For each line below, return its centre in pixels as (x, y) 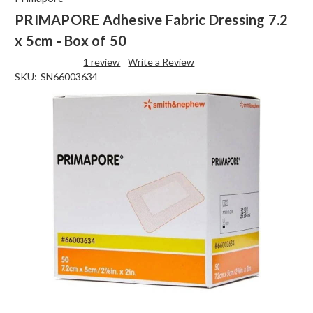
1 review (102, 61)
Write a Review (161, 61)
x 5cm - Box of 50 (71, 40)
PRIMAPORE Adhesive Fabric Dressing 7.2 (152, 19)
